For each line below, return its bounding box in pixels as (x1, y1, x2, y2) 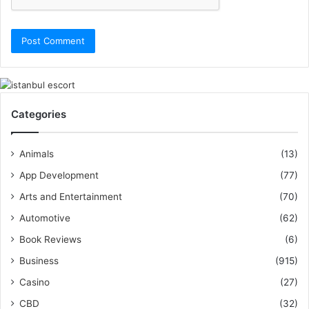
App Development (19, 170, 99, 181)
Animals (19, 148, 54, 159)
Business (19, 255, 59, 266)
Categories (11, 108, 66, 121)
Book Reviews (19, 234, 81, 245)
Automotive (19, 212, 70, 223)
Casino (19, 277, 50, 288)
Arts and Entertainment (19, 191, 122, 202)
